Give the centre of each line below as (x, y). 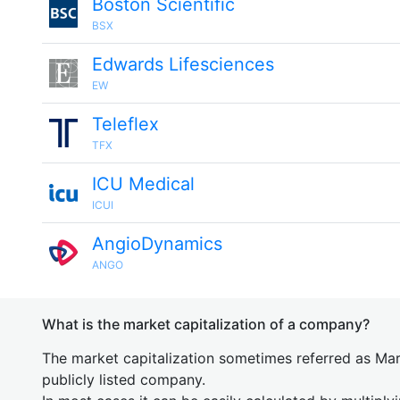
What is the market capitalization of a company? (206, 324)
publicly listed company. (124, 379)
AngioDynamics (157, 244)
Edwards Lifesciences (183, 64)
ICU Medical (143, 184)
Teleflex (125, 124)
